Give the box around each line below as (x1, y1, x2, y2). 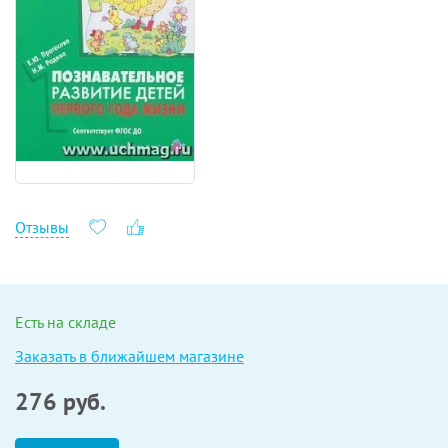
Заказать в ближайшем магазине (15, 345, 244, 366)
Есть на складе (15, 311, 116, 332)
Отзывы (15, 216, 69, 237)
